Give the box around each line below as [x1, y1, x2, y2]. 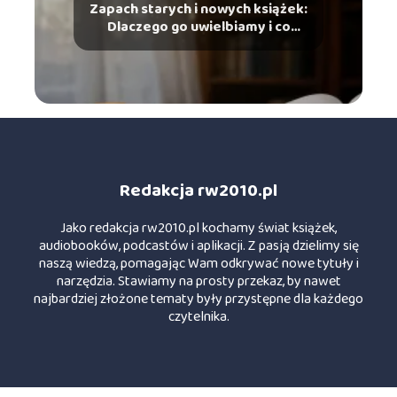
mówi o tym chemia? [131, 34, 266, 57]
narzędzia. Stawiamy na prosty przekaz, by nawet [56, 269, 341, 292]
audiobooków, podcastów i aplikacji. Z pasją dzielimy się [38, 234, 359, 257]
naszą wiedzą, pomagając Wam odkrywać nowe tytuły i [38, 252, 359, 275]
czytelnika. [167, 305, 230, 328]
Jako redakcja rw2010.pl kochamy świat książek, [60, 216, 337, 239]
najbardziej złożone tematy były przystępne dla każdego [34, 287, 363, 310]
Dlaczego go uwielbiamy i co [106, 16, 291, 39]
